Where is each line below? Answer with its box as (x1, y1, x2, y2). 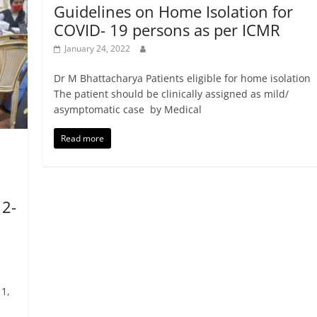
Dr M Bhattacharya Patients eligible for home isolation (53, 71, 311, 86)
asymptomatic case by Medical (53, 103, 202, 117)
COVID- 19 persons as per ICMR (53, 19, 280, 41)
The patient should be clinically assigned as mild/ (53, 87, 289, 101)
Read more (60, 132, 104, 145)
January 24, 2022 (64, 42, 130, 55)
